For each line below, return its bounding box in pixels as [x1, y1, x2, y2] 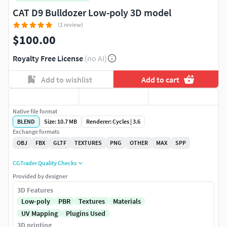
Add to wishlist [41, 74, 92, 85]
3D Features [17, 185, 53, 195]
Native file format [13, 107, 57, 116]
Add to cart [141, 74, 180, 85]
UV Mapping [21, 209, 58, 218]
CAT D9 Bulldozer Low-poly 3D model [13, 6, 171, 19]
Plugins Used [66, 209, 105, 218]
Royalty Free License [13, 53, 83, 64]
